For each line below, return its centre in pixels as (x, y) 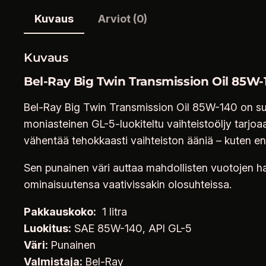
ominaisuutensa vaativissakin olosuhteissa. (128, 184)
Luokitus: (47, 228)
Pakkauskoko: (60, 211)
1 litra (112, 211)
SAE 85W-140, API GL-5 (132, 228)
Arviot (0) (123, 19)
